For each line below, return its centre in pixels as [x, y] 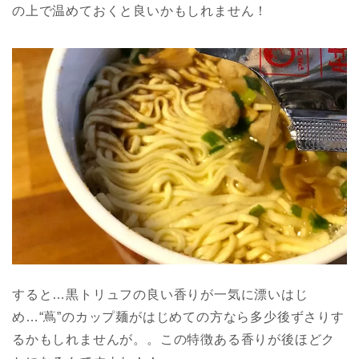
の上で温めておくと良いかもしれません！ [140, 10]
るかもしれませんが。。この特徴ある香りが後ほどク [174, 340]
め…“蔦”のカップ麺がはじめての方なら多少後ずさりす [178, 317]
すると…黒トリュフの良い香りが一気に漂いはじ [160, 295]
